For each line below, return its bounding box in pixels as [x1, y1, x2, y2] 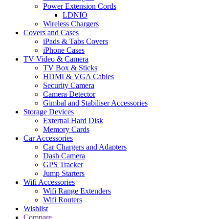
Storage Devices [23, 108, 74, 116]
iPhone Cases [43, 46, 85, 55]
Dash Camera [43, 152, 85, 160]
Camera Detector [43, 90, 95, 99]
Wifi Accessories [23, 178, 75, 187]
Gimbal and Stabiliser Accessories [43, 99, 148, 108]
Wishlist [23, 204, 48, 213]
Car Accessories [23, 134, 73, 143]
